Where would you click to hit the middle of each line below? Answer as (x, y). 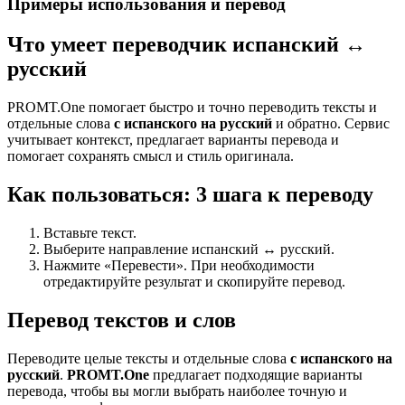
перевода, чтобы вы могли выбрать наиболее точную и (177, 391)
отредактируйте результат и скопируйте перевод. (194, 281)
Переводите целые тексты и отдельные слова (149, 358)
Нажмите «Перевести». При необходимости (179, 265)
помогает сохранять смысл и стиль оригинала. (151, 156)
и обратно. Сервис (331, 124)
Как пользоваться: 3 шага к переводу (190, 195)
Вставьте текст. (90, 232)
